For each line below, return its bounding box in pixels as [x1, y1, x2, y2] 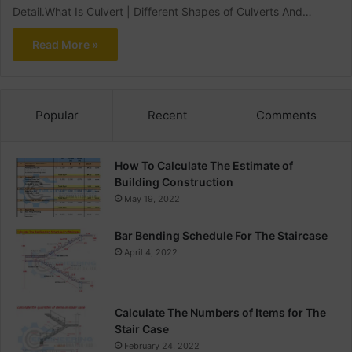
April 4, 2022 [124, 247, 178, 258]
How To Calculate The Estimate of [115, 159, 293, 173]
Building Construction [115, 175, 233, 189]
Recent [147, 108, 187, 123]
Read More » [32, 38, 99, 52]
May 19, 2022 [124, 193, 180, 205]
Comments [256, 108, 317, 123]
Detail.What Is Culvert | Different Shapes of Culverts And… [13, 5, 313, 19]
